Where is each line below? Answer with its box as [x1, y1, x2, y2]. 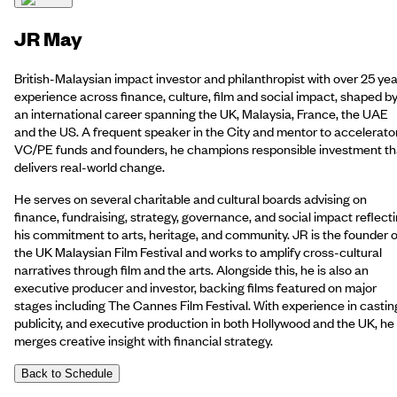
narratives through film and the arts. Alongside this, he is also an [14, 260, 369, 278]
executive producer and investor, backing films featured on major [14, 277, 377, 296]
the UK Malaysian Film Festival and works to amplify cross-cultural [14, 242, 382, 261]
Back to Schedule [21, 366, 113, 380]
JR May [14, 25, 82, 51]
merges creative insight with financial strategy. [14, 331, 273, 349]
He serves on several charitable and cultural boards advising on [14, 189, 367, 207]
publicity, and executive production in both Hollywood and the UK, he [14, 313, 394, 331]
